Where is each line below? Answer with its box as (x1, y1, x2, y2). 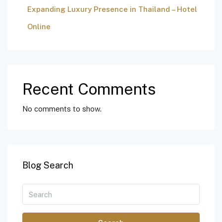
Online (27, 22, 51, 31)
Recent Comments (22, 80, 156, 99)
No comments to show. (22, 105, 102, 113)
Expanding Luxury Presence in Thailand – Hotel (27, 5, 197, 14)
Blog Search (22, 160, 73, 171)
